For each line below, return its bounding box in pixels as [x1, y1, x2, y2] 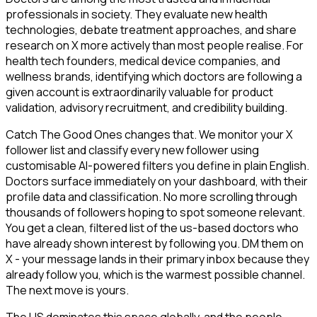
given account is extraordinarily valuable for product [6, 84, 273, 100]
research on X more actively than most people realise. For [6, 38, 304, 54]
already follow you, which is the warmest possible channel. [6, 267, 305, 283]
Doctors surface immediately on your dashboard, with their [6, 173, 308, 190]
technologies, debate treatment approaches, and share [6, 22, 296, 38]
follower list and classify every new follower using [6, 142, 259, 158]
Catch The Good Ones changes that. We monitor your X [6, 127, 293, 143]
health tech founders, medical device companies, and [6, 53, 280, 69]
